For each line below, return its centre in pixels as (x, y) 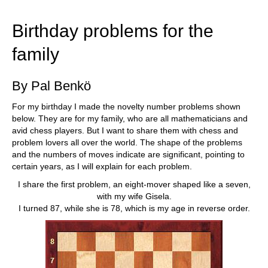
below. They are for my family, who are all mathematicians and (130, 118)
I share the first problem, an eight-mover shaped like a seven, (134, 184)
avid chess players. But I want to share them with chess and (125, 130)
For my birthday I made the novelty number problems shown (126, 106)
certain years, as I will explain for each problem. (102, 166)
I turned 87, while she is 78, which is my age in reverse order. (134, 208)
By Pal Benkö (51, 86)
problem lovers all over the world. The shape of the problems (127, 142)
